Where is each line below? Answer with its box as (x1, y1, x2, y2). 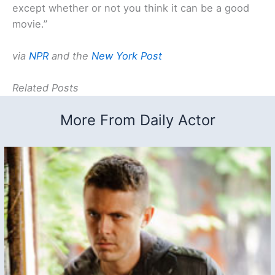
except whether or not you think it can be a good (12, 1, 249, 14)
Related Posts (12, 82, 79, 95)
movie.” (12, 17, 47, 30)
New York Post (91, 49, 162, 62)
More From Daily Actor (60, 111, 215, 130)
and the (48, 49, 91, 62)
